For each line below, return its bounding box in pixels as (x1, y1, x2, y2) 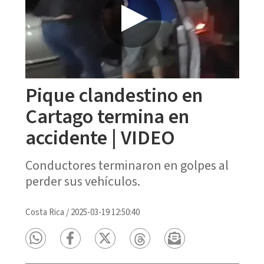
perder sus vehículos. (25, 171, 140, 191)
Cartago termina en (25, 102, 189, 131)
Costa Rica (25, 206, 64, 219)
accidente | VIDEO (25, 123, 175, 153)
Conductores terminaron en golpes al (25, 156, 229, 175)
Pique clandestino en (25, 81, 203, 110)
